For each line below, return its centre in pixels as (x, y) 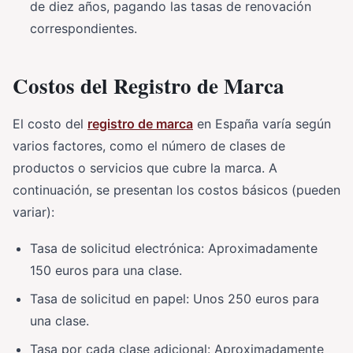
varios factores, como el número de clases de (149, 145)
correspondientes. (84, 28)
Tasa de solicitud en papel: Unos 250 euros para (175, 298)
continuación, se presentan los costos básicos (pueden (176, 190)
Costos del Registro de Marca (149, 85)
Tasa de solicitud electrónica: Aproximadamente (174, 248)
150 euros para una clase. (106, 270)
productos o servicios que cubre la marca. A (145, 167)
